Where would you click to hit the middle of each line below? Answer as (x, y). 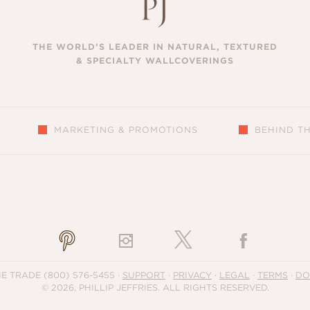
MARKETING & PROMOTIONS (126, 129)
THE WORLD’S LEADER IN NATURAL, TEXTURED (155, 46)
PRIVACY (192, 275)
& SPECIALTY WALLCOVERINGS (155, 60)
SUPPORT (144, 275)
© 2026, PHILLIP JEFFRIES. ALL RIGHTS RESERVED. (155, 287)
